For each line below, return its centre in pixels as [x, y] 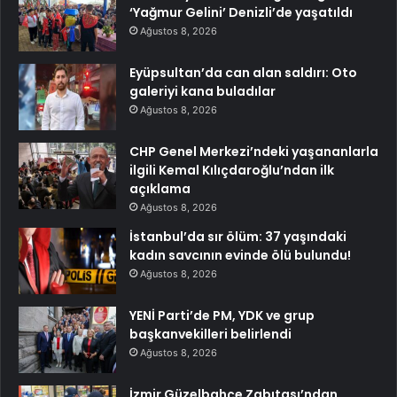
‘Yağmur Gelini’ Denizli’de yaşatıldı [241, 12]
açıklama [160, 188]
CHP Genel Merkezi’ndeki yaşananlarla [254, 151]
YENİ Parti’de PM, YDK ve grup [222, 315]
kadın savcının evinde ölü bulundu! [240, 255]
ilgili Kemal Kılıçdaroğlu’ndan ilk [232, 170]
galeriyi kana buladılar [202, 91]
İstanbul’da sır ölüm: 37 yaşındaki [238, 236]
